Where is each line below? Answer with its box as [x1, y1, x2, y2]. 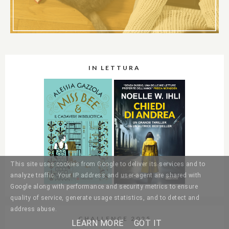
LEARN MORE [71, 218, 124, 228]
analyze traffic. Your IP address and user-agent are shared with [10, 172, 201, 179]
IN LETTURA [88, 64, 141, 72]
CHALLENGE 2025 [78, 214, 151, 222]
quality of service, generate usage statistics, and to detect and [10, 194, 199, 202]
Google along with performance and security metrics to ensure [10, 183, 198, 191]
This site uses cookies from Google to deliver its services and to [10, 161, 205, 168]
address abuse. [10, 205, 57, 213]
